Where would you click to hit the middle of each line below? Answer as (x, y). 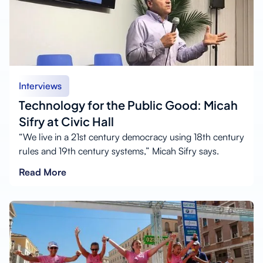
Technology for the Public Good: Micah (128, 104)
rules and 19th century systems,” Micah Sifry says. (119, 151)
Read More (43, 172)
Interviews (40, 85)
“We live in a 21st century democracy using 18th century (131, 136)
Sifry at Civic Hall (66, 121)
